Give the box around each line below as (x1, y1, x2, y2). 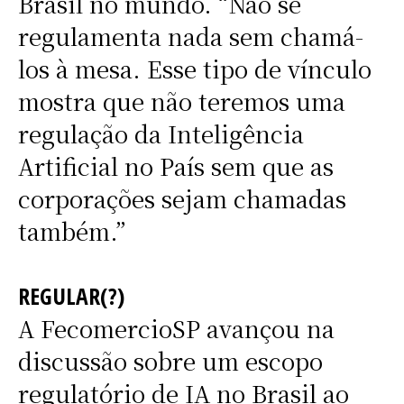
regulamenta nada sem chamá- (17, 20, 363, 53)
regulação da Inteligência (17, 117, 304, 151)
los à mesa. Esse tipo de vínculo (17, 52, 372, 86)
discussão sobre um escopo (17, 344, 323, 378)
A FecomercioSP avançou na (17, 312, 335, 345)
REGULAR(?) (17, 280, 124, 312)
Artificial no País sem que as (17, 150, 334, 183)
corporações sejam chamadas (17, 182, 346, 216)
